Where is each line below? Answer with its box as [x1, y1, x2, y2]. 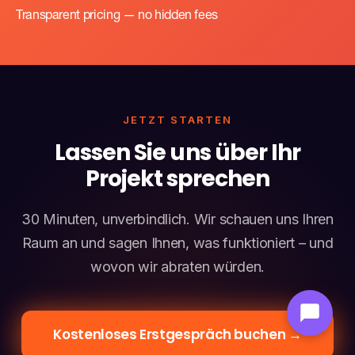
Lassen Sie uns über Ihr [55, 137, 300, 169]
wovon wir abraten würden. [90, 258, 265, 276]
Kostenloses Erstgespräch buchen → [53, 325, 302, 345]
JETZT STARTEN [123, 113, 232, 127]
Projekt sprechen [85, 163, 270, 195]
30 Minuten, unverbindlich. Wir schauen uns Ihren [21, 211, 334, 228]
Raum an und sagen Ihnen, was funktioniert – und [21, 235, 334, 252]
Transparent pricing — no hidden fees [16, 10, 219, 24]
